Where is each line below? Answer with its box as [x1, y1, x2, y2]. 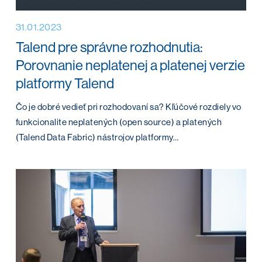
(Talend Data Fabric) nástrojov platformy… [15, 132, 179, 142]
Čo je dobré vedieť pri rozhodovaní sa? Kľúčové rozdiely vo [15, 101, 242, 112]
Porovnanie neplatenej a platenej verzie [15, 57, 245, 73]
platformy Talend [15, 75, 114, 91]
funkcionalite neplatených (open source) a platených [15, 116, 222, 127]
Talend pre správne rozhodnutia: [15, 39, 203, 55]
